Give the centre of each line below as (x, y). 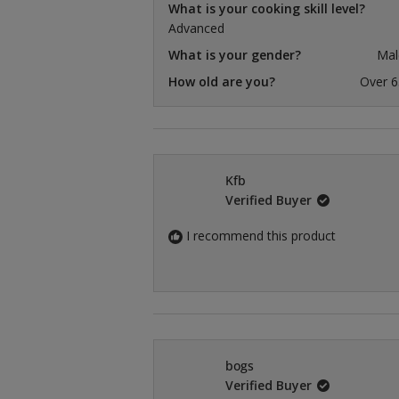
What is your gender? (235, 54)
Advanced (196, 28)
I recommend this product (261, 235)
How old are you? (222, 81)
